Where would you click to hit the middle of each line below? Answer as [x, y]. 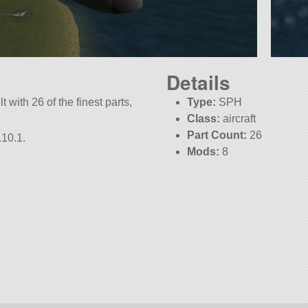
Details [198, 82]
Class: [204, 119]
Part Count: [217, 135]
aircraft [238, 119]
